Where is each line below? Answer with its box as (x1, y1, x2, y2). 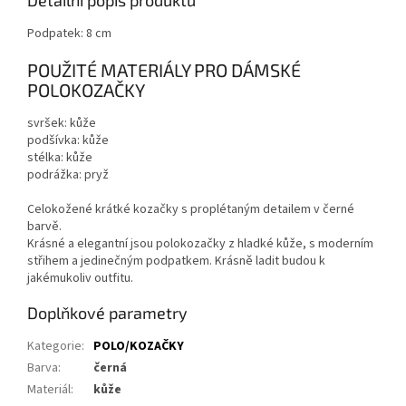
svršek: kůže (27, 113, 96, 132)
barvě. (27, 217, 62, 236)
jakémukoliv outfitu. (27, 268, 136, 287)
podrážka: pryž (27, 165, 109, 184)
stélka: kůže (27, 148, 92, 167)
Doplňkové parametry (27, 302, 188, 323)
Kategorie (27, 336, 82, 355)
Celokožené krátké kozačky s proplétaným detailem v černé (27, 199, 354, 218)
